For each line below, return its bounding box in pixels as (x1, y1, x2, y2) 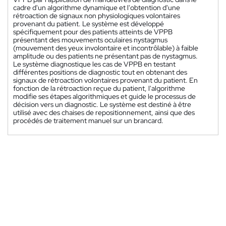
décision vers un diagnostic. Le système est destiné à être (13, 100, 191, 109)
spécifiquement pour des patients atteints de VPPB (13, 27, 173, 36)
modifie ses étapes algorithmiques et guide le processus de (13, 92, 196, 101)
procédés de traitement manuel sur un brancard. (13, 116, 163, 125)
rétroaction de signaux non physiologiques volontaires (13, 11, 180, 20)
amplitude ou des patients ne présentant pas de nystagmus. (13, 51, 198, 61)
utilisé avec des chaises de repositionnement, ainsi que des (13, 108, 195, 117)
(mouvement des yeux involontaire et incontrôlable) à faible (13, 43, 198, 52)
